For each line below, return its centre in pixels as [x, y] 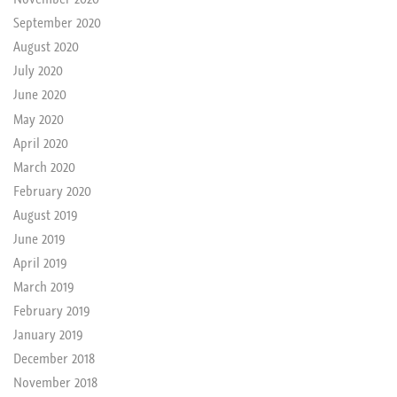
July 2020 [38, 70]
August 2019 [45, 214]
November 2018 [55, 382]
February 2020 [52, 190]
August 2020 [46, 47]
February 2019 [51, 310]
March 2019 [43, 286]
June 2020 [39, 94]
